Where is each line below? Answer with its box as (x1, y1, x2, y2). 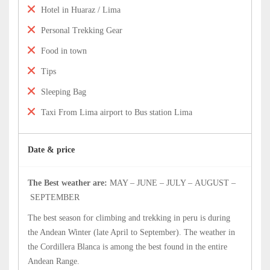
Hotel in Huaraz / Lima (41, 5, 121, 14)
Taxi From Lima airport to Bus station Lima (41, 108, 192, 117)
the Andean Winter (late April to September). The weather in (28, 228, 235, 237)
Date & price (28, 145, 75, 154)
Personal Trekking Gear (41, 26, 122, 35)
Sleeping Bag (41, 87, 86, 96)
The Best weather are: (28, 178, 110, 187)
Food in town (41, 46, 87, 55)
